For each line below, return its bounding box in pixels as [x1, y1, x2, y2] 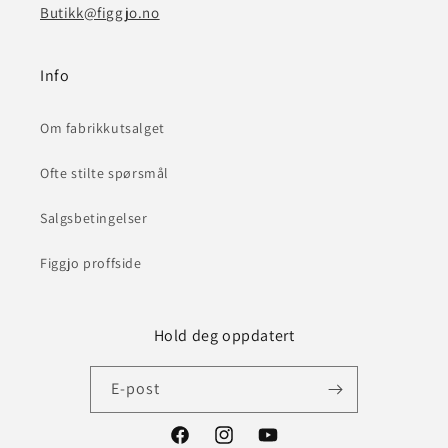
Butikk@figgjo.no [40, 3, 160, 23]
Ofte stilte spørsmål [40, 164, 169, 183]
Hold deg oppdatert [153, 325, 295, 347]
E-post [111, 378, 160, 400]
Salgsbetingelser [40, 209, 148, 228]
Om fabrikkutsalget [40, 119, 165, 138]
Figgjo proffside [40, 254, 142, 273]
